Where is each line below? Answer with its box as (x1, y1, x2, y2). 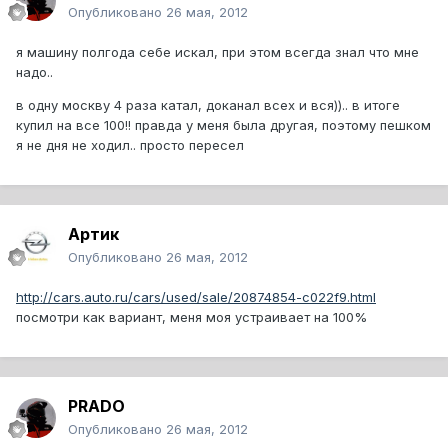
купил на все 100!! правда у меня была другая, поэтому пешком (16, 117, 431, 134)
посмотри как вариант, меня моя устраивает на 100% (16, 309, 367, 326)
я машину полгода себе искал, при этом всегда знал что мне (16, 44, 419, 61)
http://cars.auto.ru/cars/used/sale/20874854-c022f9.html (16, 289, 376, 306)
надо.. (16, 64, 53, 81)
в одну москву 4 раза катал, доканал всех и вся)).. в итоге (16, 97, 400, 114)
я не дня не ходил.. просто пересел (16, 137, 244, 154)
